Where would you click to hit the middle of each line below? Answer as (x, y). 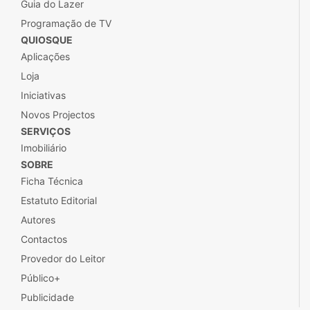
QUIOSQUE (47, 39)
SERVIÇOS (46, 131)
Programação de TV (66, 23)
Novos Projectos (58, 114)
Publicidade (47, 297)
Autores (38, 219)
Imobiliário (44, 147)
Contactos (44, 239)
